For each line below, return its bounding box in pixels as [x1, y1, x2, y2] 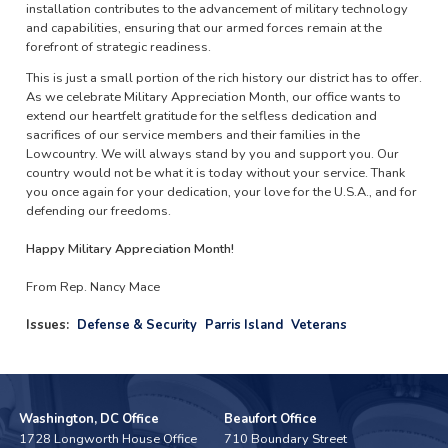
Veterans [290, 316, 347, 335]
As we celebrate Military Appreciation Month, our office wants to [25, 88, 401, 107]
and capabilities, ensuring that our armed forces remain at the [25, 18, 382, 37]
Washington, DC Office [19, 409, 160, 428]
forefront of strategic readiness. [25, 37, 211, 56]
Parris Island [204, 316, 283, 335]
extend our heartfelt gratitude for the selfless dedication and [25, 107, 377, 126]
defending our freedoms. [25, 202, 171, 221]
